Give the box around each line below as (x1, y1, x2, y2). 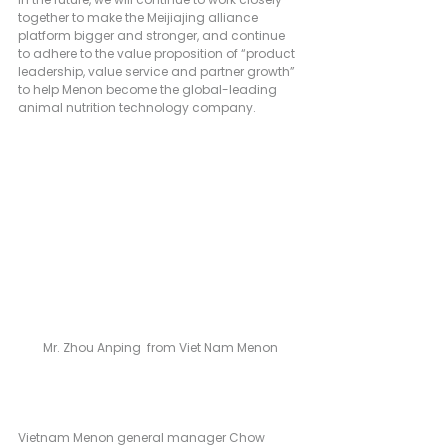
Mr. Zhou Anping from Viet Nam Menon (42, 339, 278, 357)
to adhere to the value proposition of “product (18, 44, 298, 62)
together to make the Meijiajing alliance (18, 8, 261, 26)
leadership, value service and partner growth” (18, 62, 298, 80)
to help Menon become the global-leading (18, 80, 280, 98)
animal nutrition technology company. (18, 98, 256, 116)
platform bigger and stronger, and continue (18, 26, 288, 44)
